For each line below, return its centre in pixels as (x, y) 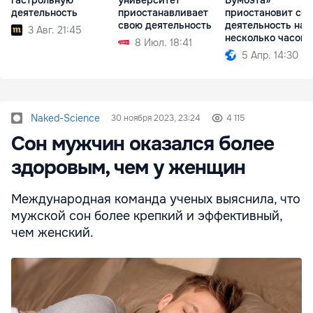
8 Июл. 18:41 (163, 42)
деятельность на (265, 25)
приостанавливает (163, 12)
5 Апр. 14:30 (270, 55)
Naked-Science (65, 118)
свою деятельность (165, 25)
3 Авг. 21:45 (55, 30)
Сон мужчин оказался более (143, 144)
